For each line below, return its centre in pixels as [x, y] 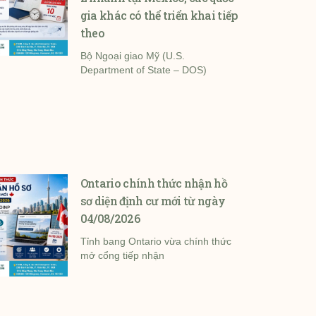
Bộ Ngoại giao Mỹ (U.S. [132, 56]
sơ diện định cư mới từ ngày [153, 201]
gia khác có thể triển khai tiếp [159, 16]
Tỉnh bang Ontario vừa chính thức [156, 242]
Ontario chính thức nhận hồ [154, 183]
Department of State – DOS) [143, 70]
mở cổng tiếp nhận [122, 256]
